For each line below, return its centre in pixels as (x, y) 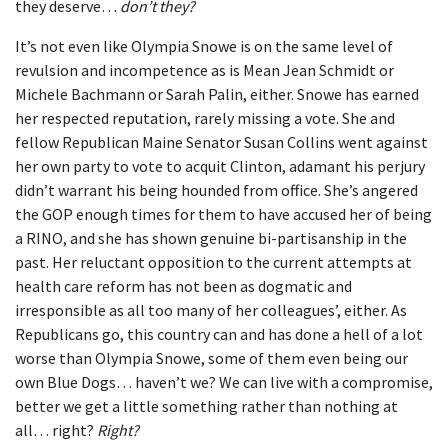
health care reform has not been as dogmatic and (183, 286)
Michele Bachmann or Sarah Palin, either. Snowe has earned (217, 94)
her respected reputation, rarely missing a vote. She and (205, 118)
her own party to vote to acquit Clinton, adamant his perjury (220, 166)
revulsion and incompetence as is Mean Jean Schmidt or (204, 70)
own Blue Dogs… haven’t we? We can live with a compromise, (224, 382)
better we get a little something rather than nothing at (206, 406)
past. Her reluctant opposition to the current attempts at (213, 262)
